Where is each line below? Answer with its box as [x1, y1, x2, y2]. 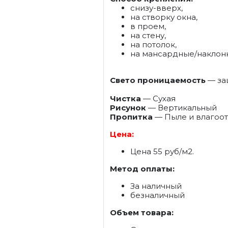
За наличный [130, 181, 182, 191]
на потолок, [130, 40, 177, 49]
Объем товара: [110, 208, 174, 217]
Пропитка [110, 112, 153, 122]
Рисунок [110, 103, 146, 112]
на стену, [130, 31, 166, 40]
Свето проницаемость [110, 75, 206, 85]
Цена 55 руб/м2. [130, 147, 194, 156]
